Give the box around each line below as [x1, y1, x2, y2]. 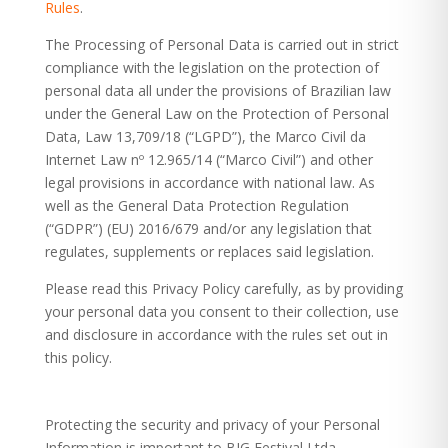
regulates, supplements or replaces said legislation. [44, 242, 374, 261]
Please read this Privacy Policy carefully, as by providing [44, 279, 403, 298]
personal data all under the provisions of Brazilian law [44, 81, 391, 100]
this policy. [44, 348, 112, 367]
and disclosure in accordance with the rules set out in [44, 325, 388, 344]
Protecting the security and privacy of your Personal [44, 415, 380, 434]
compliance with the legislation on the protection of [44, 58, 379, 77]
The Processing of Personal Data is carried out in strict [44, 35, 399, 54]
